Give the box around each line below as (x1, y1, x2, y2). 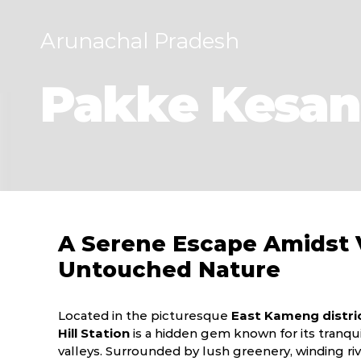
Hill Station (58, 325, 130, 341)
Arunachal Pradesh (40, 27, 239, 54)
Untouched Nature (58, 255, 280, 283)
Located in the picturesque (58, 307, 228, 323)
